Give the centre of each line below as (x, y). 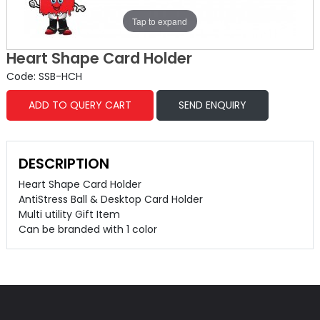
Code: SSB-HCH (44, 76)
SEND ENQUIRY (212, 105)
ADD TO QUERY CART (80, 105)
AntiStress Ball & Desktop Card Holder (110, 199)
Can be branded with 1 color (87, 229)
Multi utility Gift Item (69, 214)
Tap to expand (160, 21)
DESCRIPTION (64, 164)
